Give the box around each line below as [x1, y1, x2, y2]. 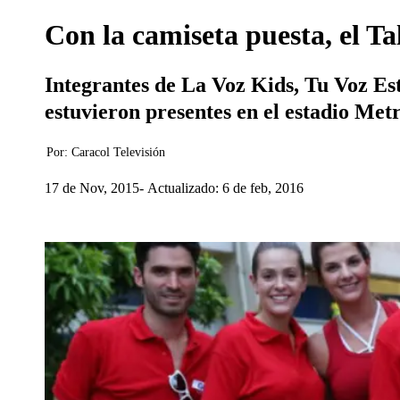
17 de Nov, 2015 [45, 179, 139, 196]
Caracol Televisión [71, 146, 165, 159]
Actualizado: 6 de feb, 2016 [147, 179, 304, 196]
